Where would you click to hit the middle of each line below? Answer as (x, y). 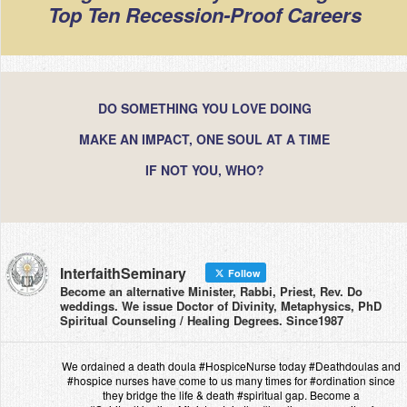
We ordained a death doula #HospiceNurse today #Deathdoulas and (231, 365)
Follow (243, 273)
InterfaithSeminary (123, 273)
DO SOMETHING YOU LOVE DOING (204, 108)
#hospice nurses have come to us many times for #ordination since (231, 380)
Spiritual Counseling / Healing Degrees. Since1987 (202, 320)
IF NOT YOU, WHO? (204, 169)
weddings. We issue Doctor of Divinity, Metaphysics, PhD (221, 305)
